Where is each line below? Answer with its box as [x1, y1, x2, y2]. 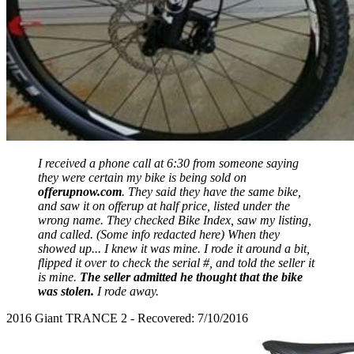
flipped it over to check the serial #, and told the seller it [38, 255, 314, 269]
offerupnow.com [38, 184, 122, 198]
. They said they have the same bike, [122, 184, 301, 198]
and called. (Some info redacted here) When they [38, 227, 280, 241]
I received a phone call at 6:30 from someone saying [38, 156, 299, 170]
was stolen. [38, 284, 94, 298]
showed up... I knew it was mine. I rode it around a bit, [38, 241, 310, 255]
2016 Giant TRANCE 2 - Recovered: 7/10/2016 [6, 311, 248, 325]
